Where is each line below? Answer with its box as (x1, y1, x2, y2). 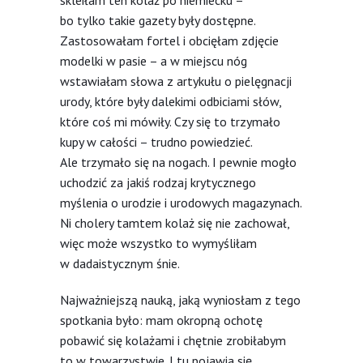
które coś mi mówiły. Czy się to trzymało (60, 113, 280, 130)
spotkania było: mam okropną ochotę (60, 311, 263, 328)
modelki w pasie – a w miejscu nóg (60, 52, 247, 69)
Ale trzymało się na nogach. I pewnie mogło (60, 153, 297, 170)
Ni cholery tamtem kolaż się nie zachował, (60, 214, 289, 231)
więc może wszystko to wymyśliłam (60, 234, 257, 251)
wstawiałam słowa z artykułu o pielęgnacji (60, 72, 292, 89)
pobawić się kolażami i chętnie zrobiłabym (60, 331, 286, 348)
